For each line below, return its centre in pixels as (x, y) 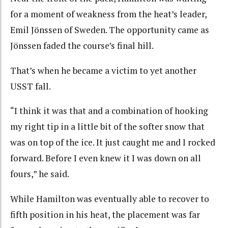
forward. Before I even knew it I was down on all (106, 158)
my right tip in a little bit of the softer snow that (107, 127)
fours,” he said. (40, 174)
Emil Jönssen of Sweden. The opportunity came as (110, 30)
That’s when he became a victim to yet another (103, 70)
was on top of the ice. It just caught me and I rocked (113, 142)
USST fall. (31, 86)
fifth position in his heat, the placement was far (105, 214)
